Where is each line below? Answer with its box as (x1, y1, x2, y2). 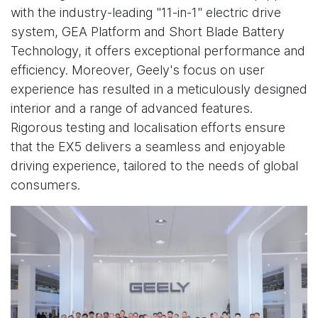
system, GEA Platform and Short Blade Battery (11, 24, 285, 40)
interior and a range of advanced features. (11, 101, 253, 116)
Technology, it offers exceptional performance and (11, 43, 305, 59)
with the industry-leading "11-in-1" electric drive (11, 5, 281, 21)
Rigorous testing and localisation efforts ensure (11, 120, 285, 136)
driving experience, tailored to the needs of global (11, 158, 298, 174)
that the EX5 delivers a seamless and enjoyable (11, 139, 285, 155)
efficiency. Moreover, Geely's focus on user (11, 62, 265, 78)
